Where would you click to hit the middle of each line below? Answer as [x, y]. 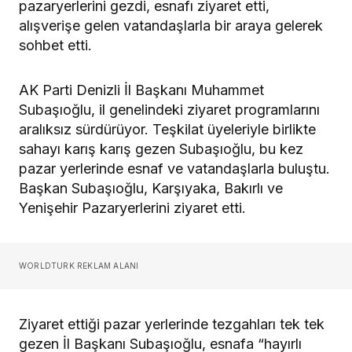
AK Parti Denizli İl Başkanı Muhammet [141, 90]
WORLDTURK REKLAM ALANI [79, 266]
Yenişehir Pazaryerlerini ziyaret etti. [132, 208]
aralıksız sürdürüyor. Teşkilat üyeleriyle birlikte [167, 130]
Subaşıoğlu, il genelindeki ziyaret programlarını [169, 110]
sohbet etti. [55, 46]
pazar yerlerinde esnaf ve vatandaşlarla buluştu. [174, 169]
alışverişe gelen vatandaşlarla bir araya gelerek [171, 26]
